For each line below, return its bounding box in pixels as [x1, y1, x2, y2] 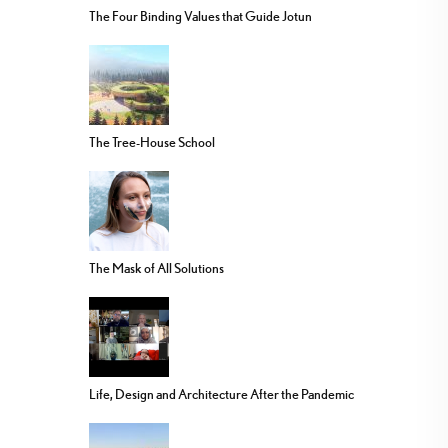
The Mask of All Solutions [89, 260, 224, 277]
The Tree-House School [89, 134, 215, 151]
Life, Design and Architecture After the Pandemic [89, 386, 354, 403]
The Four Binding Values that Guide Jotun [89, 8, 312, 25]
